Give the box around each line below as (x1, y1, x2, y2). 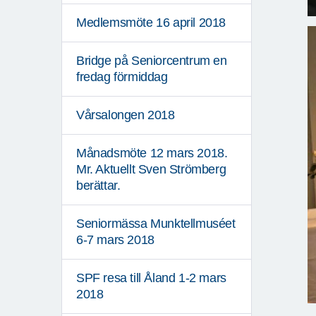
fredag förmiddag (76, 70, 168, 85)
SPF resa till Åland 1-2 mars (76, 271, 226, 286)
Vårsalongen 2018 (76, 108, 175, 123)
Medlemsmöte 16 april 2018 (76, 16, 226, 30)
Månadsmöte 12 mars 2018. (76, 146, 228, 161)
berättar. (76, 178, 121, 193)
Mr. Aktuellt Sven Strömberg (76, 162, 226, 177)
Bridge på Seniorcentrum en (76, 54, 227, 68)
